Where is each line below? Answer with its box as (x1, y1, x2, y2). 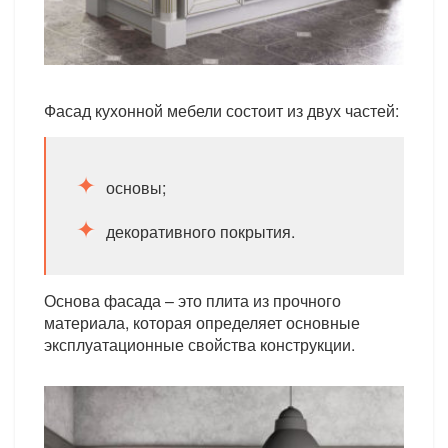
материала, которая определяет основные (44, 311, 361, 334)
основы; (106, 176, 167, 199)
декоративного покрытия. (106, 220, 296, 243)
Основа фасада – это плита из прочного (44, 289, 342, 312)
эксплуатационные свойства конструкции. (44, 333, 356, 356)
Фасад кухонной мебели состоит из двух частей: (44, 99, 400, 122)
